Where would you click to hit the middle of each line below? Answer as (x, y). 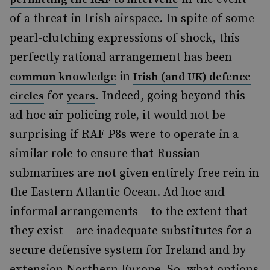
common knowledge (63, 77)
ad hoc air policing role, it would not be (118, 115)
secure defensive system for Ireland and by (128, 250)
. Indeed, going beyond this (170, 96)
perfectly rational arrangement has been (121, 58)
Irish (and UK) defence (192, 77)
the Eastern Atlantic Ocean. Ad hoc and (117, 193)
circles (27, 96)
